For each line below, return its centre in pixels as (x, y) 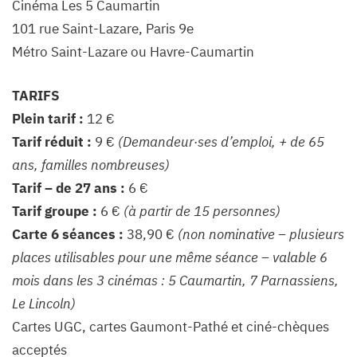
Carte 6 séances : (68, 234)
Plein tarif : (48, 118)
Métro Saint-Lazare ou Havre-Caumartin (133, 51)
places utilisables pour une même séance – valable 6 (170, 257)
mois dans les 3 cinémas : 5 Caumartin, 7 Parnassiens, (175, 280)
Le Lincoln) (44, 303)
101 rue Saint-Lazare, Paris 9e (103, 28)
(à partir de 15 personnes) (202, 211)
